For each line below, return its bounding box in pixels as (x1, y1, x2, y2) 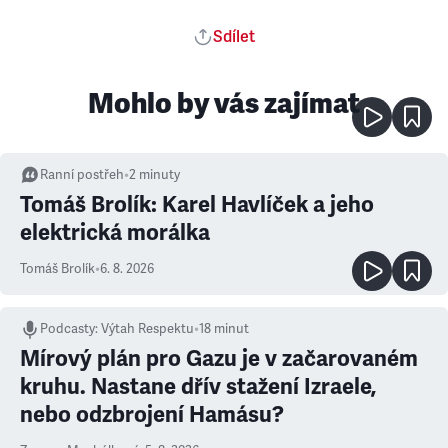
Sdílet (213, 27, 255, 47)
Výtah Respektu (101, 321, 194, 337)
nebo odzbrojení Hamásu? (20, 401, 284, 428)
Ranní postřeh (40, 167, 124, 183)
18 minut (199, 321, 249, 337)
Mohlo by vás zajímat (88, 85, 360, 121)
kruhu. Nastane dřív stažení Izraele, (20, 373, 376, 400)
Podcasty (40, 321, 95, 337)
